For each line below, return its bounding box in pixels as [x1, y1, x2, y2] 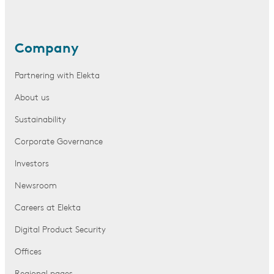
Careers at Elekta [15, 204, 81, 213]
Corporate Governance [15, 138, 103, 147]
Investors [15, 160, 49, 169]
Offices [15, 248, 42, 257]
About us [15, 94, 50, 103]
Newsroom [15, 182, 57, 191]
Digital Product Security [15, 226, 106, 235]
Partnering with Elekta [15, 72, 100, 81]
